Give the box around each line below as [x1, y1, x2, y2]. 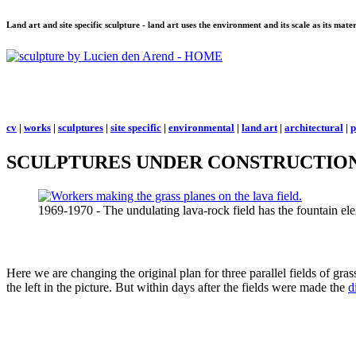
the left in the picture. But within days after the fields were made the [6, 280, 348, 294]
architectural [284, 122, 343, 134]
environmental [168, 122, 234, 134]
